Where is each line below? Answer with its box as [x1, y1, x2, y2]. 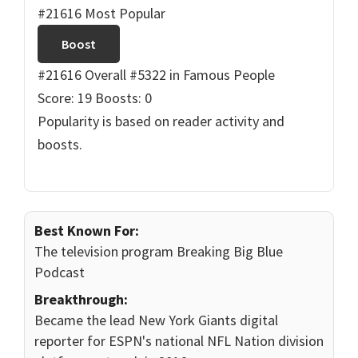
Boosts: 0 [95, 89, 152, 108]
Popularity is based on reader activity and [38, 112, 284, 131]
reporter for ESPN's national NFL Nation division [34, 332, 324, 351]
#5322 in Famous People [129, 66, 275, 85]
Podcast [34, 263, 85, 282]
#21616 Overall [38, 66, 126, 85]
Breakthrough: [34, 290, 128, 309]
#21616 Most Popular [38, 4, 165, 23]
